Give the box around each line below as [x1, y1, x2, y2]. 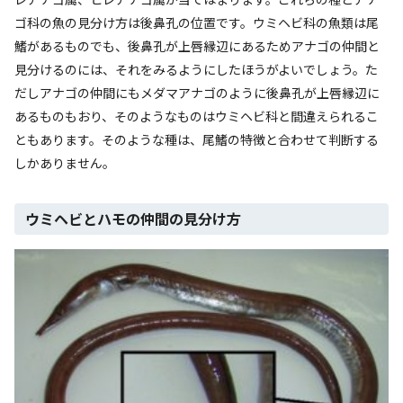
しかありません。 [14, 153, 115, 172]
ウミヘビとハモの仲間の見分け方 [25, 207, 241, 229]
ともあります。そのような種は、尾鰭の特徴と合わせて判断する [14, 130, 379, 148]
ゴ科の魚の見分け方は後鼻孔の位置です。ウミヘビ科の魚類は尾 [14, 13, 379, 31]
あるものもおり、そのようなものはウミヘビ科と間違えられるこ [14, 106, 379, 125]
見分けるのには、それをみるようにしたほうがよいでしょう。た [14, 59, 378, 78]
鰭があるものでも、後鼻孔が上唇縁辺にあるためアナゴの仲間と [14, 36, 380, 55]
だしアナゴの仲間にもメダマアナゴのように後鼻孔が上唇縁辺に [14, 83, 380, 102]
